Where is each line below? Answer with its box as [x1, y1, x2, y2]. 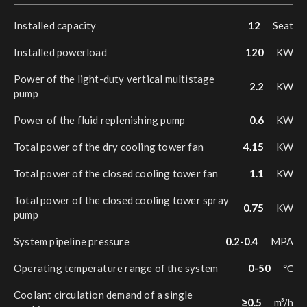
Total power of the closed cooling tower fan [14, 167, 219, 180]
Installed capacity [14, 19, 97, 32]
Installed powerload [14, 46, 107, 58]
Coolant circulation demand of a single [14, 288, 193, 301]
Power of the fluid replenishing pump [14, 114, 186, 126]
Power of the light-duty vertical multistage [14, 73, 215, 85]
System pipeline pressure [14, 235, 130, 247]
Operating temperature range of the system [14, 262, 219, 274]
